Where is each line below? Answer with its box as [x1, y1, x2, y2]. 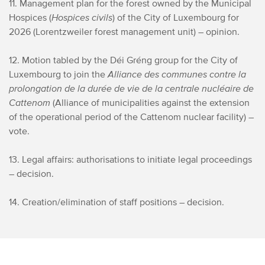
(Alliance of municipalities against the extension [50, 97, 250, 108]
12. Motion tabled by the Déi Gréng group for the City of [9, 54, 238, 65]
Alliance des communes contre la [108, 69, 246, 79]
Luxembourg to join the [9, 69, 108, 79]
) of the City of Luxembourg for [112, 12, 239, 22]
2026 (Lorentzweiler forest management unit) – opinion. [9, 26, 240, 37]
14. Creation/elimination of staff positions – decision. [9, 196, 224, 207]
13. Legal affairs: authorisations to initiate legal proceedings [9, 154, 252, 164]
